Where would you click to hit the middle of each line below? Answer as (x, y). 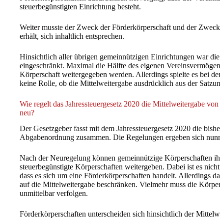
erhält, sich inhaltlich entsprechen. (72, 36)
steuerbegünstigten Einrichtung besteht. (80, 6)
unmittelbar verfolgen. (54, 193)
